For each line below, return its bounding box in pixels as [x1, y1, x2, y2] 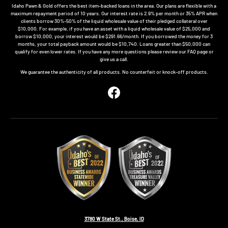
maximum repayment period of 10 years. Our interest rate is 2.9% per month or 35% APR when [11, 10, 217, 16]
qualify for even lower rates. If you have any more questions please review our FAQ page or [14, 48, 214, 54]
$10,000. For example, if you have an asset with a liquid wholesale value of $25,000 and [18, 25, 210, 32]
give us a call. [100, 55, 128, 62]
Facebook [113, 92, 136, 99]
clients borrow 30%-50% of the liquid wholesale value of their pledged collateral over [20, 17, 208, 24]
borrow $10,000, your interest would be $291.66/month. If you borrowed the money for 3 [15, 33, 213, 39]
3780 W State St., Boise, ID [84, 215, 144, 222]
